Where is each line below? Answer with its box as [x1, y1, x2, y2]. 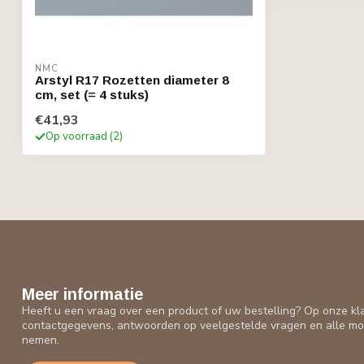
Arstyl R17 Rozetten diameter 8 [35, 73, 229, 87]
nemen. [22, 332, 59, 348]
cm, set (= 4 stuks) [35, 88, 149, 102]
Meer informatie [22, 285, 143, 303]
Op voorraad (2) [45, 129, 123, 144]
